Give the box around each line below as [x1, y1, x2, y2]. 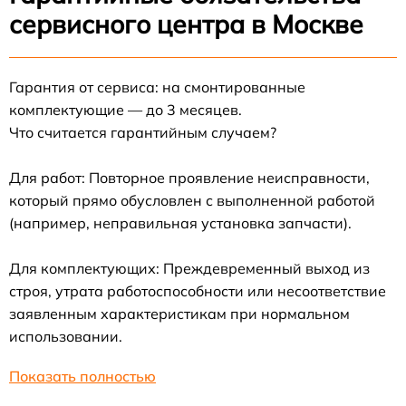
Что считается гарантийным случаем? [9, 122, 276, 141]
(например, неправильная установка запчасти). [9, 213, 352, 232]
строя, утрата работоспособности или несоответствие [9, 281, 386, 300]
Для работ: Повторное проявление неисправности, [9, 168, 370, 187]
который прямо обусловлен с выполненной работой [9, 190, 375, 209]
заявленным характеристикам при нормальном [9, 304, 350, 323]
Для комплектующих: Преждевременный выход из [9, 258, 370, 277]
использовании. [9, 326, 122, 345]
